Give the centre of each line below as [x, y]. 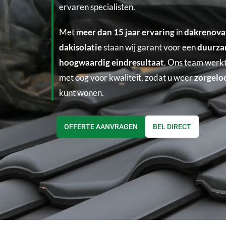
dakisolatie [81, 47]
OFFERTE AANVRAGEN [101, 126]
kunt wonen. [82, 92]
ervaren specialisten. [97, 7]
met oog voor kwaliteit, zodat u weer [127, 77]
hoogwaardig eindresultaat [112, 62]
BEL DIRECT [172, 126]
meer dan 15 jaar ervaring [126, 32]
